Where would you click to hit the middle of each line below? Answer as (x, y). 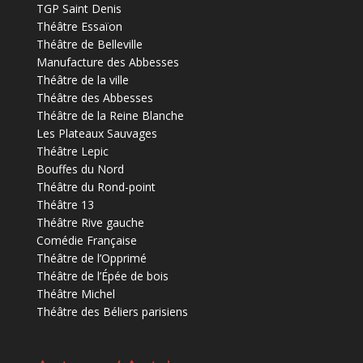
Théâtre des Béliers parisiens (112, 312)
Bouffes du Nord (80, 169)
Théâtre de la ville (82, 80)
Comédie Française (86, 240)
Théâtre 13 (65, 205)
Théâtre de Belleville (89, 44)
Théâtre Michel (75, 294)
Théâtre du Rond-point (96, 187)
